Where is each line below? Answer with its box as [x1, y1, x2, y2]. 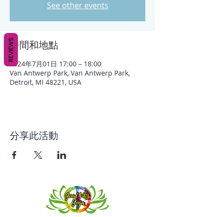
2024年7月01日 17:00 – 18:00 [10, 59, 101, 69]
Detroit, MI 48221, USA [10, 77, 81, 87]
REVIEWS [7, 37, 15, 62]
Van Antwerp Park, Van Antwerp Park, [10, 68, 130, 78]
